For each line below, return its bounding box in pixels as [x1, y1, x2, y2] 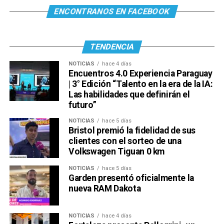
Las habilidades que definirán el [68, 89, 190, 99]
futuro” [68, 99, 96, 110]
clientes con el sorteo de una [68, 135, 181, 146]
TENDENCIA [88, 41, 135, 51]
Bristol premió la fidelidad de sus [68, 125, 195, 135]
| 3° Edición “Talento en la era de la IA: [68, 78, 213, 89]
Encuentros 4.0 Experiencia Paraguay [68, 68, 212, 78]
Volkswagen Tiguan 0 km [68, 146, 165, 156]
